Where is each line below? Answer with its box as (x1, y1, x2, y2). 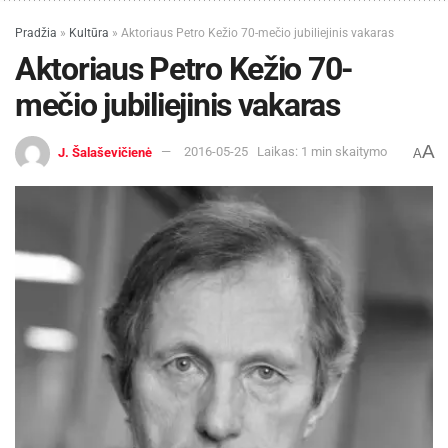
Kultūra (69, 25, 109, 40)
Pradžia (15, 25, 57, 40)
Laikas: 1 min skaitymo (257, 144, 387, 160)
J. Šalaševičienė (58, 144, 152, 160)
